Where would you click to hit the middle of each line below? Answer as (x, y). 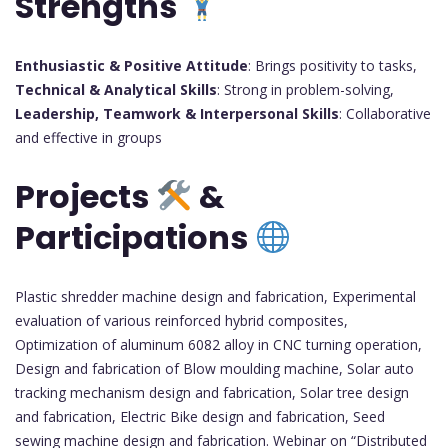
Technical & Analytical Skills (116, 89)
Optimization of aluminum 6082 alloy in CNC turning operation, (218, 344)
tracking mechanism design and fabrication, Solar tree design (212, 392)
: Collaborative (385, 113)
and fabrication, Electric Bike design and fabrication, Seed (200, 416)
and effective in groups (88, 137)
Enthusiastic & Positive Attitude (131, 65)
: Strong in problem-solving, (305, 89)
